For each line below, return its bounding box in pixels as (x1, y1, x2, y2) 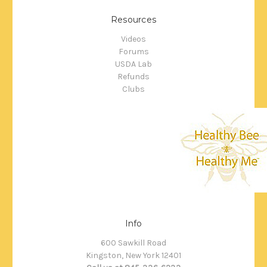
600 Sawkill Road (101, 237, 166, 248)
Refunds (117, 71, 150, 82)
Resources (110, 14, 157, 25)
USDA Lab (115, 58, 152, 69)
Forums (118, 46, 149, 57)
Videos (121, 33, 146, 44)
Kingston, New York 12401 (86, 250, 181, 260)
